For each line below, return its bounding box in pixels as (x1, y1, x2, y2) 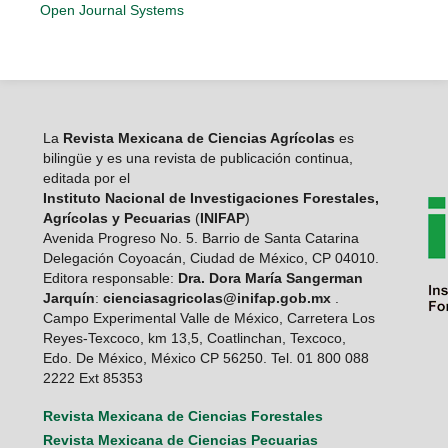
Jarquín (42, 289, 95, 306)
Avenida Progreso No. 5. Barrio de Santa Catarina (42, 229, 359, 246)
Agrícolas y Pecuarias (42, 209, 191, 226)
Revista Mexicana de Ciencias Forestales (42, 407, 323, 424)
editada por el (42, 169, 130, 186)
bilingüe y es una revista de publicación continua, (42, 149, 353, 166)
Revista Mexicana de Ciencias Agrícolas (58, 129, 335, 146)
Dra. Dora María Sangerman (177, 269, 363, 286)
